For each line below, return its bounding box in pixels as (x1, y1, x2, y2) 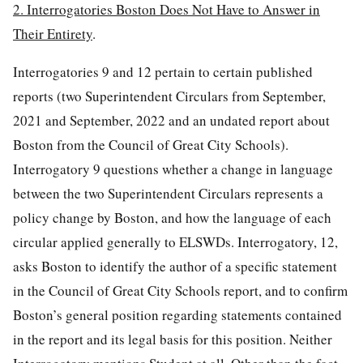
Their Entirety (13, 23, 92, 43)
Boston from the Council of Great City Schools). (13, 135, 288, 154)
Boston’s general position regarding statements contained (13, 305, 342, 324)
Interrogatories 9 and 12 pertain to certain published (13, 62, 313, 81)
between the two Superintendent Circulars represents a (13, 183, 323, 203)
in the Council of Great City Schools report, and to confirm (13, 280, 348, 300)
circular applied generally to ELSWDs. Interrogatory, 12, (13, 232, 338, 251)
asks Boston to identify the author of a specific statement (13, 256, 337, 275)
